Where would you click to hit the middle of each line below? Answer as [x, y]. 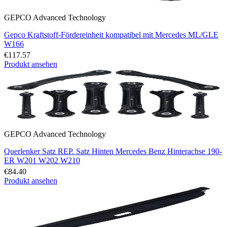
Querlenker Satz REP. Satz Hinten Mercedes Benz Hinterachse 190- [113, 151]
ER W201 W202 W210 [42, 160]
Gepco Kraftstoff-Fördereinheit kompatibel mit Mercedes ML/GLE [111, 34]
